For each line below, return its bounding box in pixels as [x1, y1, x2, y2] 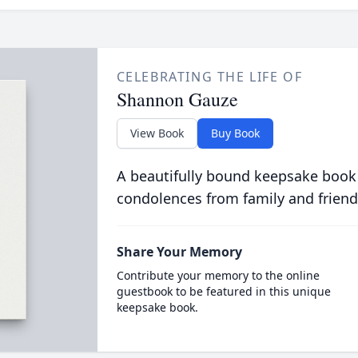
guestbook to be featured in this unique [116, 284, 331, 299]
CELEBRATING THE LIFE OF [116, 68, 303, 86]
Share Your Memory [116, 243, 242, 261]
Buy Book [210, 125, 260, 141]
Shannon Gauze [116, 86, 238, 112]
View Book [129, 125, 184, 141]
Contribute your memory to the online [116, 268, 320, 283]
